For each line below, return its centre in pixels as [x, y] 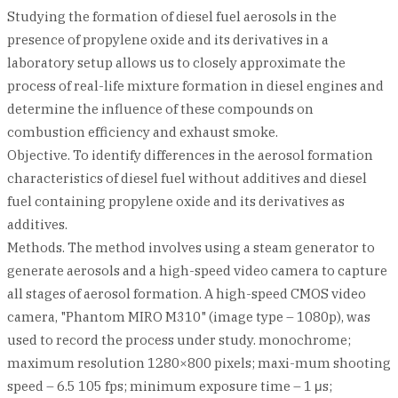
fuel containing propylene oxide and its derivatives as [176, 201]
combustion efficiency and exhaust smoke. [143, 132]
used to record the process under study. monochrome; [179, 340]
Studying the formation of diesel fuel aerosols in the [172, 16]
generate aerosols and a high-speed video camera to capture [197, 271]
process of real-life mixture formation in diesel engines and [195, 86]
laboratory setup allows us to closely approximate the [176, 63]
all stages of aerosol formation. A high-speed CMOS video [187, 294]
